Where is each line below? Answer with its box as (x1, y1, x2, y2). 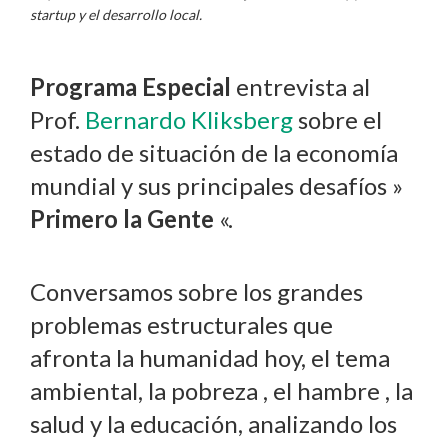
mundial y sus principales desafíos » (30, 171, 403, 201)
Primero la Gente (30, 204, 214, 234)
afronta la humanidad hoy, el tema (30, 343, 390, 373)
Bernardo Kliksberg (85, 105, 298, 135)
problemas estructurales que (30, 310, 333, 340)
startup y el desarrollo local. (30, 5, 205, 23)
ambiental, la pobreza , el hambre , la (30, 376, 413, 406)
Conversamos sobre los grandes (30, 277, 363, 307)
